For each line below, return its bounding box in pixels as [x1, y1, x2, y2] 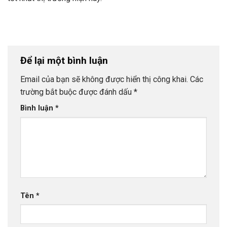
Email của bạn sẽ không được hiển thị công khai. [20, 74, 188, 85]
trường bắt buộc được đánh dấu [20, 87, 134, 97]
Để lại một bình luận [20, 54, 110, 66]
